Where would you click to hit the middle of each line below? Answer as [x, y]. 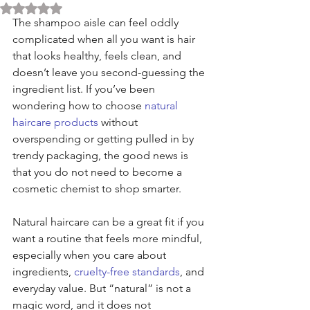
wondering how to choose [79, 106]
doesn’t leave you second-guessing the [110, 72]
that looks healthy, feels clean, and [98, 56]
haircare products [55, 122]
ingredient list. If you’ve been [85, 89]
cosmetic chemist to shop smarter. [97, 189]
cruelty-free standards [127, 272]
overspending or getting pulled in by [104, 139]
